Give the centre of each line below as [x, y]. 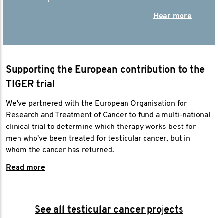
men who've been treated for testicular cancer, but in [98, 139]
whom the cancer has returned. [60, 150]
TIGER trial [30, 85]
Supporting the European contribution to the [105, 70]
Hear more [173, 16]
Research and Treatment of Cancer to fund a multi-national [108, 115]
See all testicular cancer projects [109, 210]
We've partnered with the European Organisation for [96, 104]
